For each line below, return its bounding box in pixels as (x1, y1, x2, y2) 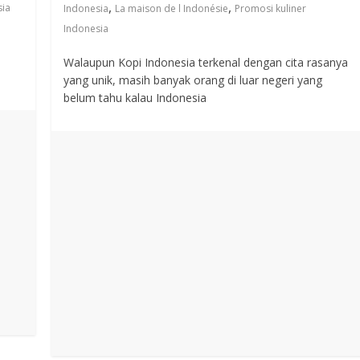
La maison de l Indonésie (115, 2, 229, 16)
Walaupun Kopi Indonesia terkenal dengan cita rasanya (63, 55, 349, 71)
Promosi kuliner (235, 2, 307, 16)
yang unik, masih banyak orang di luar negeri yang (63, 72, 323, 88)
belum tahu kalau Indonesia (63, 90, 207, 106)
